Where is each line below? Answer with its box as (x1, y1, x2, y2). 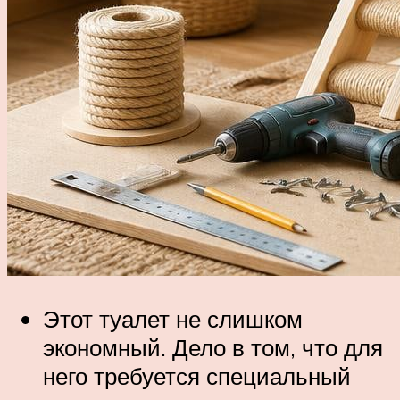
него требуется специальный (43, 361, 351, 390)
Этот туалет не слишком (43, 304, 303, 333)
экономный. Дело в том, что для (43, 332, 383, 362)
